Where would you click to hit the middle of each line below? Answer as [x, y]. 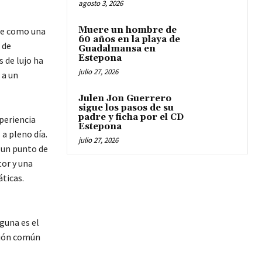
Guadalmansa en [117, 49]
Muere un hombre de [127, 30]
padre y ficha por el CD [131, 118]
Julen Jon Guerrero [125, 99]
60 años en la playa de [129, 40]
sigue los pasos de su [126, 108]
